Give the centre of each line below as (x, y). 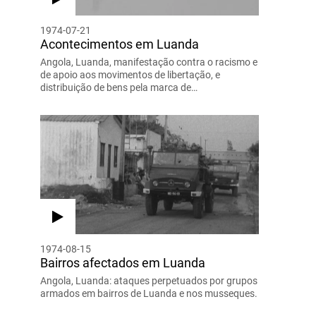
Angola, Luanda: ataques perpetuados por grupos (148, 280)
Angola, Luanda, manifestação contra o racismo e (148, 62)
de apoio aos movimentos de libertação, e (130, 74)
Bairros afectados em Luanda (122, 262)
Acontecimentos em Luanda (119, 44)
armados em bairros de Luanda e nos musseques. (148, 293)
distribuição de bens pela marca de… (119, 87)
